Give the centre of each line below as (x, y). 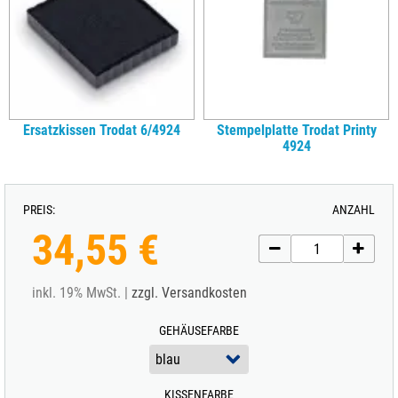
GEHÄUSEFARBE (199, 330)
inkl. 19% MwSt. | (82, 293)
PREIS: (39, 210)
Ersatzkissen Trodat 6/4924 (102, 130)
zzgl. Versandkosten (189, 293)
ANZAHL (354, 210)
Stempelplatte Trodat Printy (296, 130)
